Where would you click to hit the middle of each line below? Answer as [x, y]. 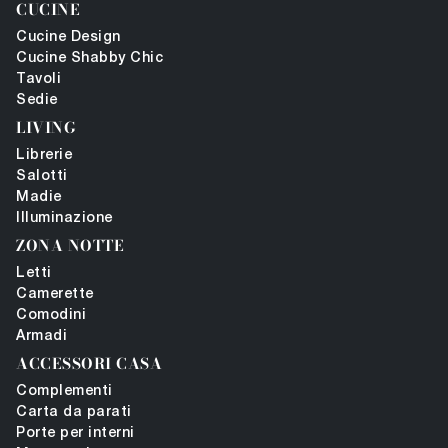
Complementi [64, 392]
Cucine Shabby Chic [89, 59]
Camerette [55, 295]
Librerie [44, 156]
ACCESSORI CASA [89, 364]
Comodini [51, 316]
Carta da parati [74, 413]
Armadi [41, 337]
